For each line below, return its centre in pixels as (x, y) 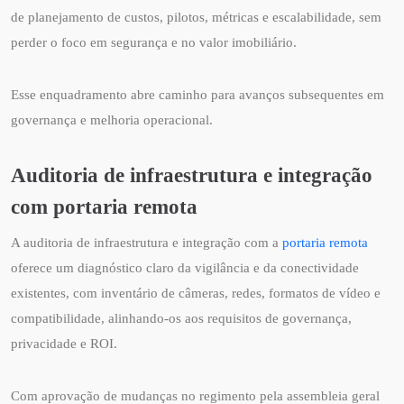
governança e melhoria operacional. (112, 120)
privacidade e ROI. (64, 344)
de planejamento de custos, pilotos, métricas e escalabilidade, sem (196, 18)
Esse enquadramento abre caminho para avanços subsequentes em (197, 95)
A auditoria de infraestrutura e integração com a (147, 243)
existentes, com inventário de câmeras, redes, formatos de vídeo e (196, 294)
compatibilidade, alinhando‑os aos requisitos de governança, (181, 319)
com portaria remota (104, 207)
